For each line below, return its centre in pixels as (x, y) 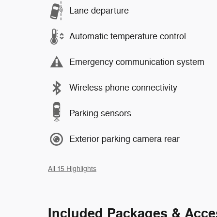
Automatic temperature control (128, 36)
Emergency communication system (137, 62)
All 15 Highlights (72, 169)
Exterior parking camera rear (124, 139)
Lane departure (99, 11)
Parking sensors (100, 113)
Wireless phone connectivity (123, 88)
